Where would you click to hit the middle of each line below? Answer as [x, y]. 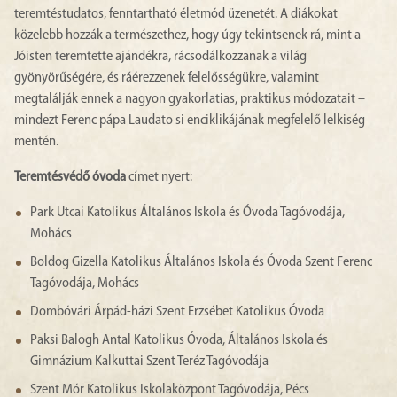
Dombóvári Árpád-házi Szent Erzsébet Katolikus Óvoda [177, 312]
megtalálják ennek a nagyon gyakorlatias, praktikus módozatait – [190, 100]
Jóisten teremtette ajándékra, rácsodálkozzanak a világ [160, 57]
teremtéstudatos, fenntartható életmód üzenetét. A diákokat [176, 15]
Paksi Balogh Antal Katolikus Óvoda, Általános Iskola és [179, 341]
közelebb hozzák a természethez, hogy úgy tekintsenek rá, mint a [187, 36]
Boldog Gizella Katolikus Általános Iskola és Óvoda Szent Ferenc [201, 263]
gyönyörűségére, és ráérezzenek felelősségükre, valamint [167, 78]
